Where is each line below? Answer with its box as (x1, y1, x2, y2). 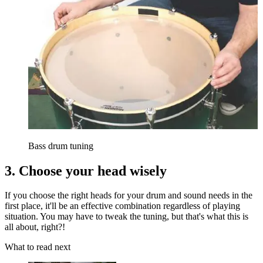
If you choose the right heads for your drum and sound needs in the (5, 190, 252, 201)
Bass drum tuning (28, 140, 93, 151)
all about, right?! (5, 222, 65, 232)
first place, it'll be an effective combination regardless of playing (5, 201, 240, 211)
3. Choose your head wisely (5, 163, 167, 178)
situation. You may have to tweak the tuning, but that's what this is (5, 211, 248, 222)
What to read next (5, 242, 70, 252)
